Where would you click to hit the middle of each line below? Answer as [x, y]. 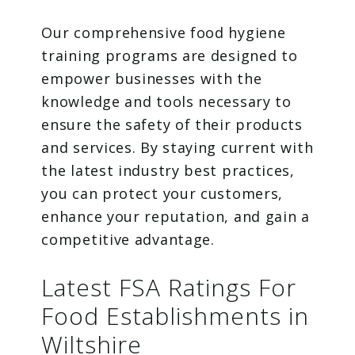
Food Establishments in [176, 316]
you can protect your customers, [162, 194]
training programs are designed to [170, 56]
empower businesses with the [152, 79]
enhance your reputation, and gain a [176, 217]
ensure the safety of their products [172, 125]
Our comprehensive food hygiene [164, 33]
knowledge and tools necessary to [166, 102]
